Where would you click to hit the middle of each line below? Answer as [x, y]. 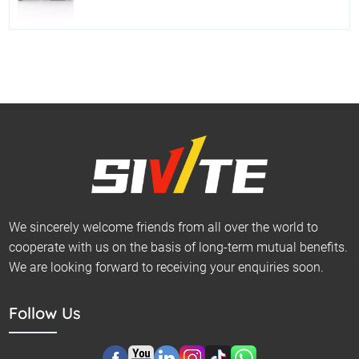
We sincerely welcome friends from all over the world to [164, 228]
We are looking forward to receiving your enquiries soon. [167, 268]
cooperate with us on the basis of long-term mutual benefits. [179, 248]
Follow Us [45, 313]
